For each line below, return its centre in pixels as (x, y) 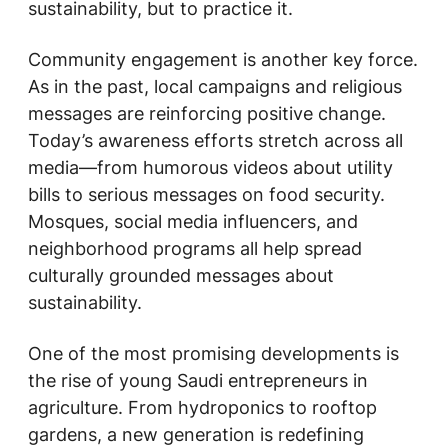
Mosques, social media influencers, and (193, 221)
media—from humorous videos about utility (210, 167)
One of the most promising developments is (213, 353)
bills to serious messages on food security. (206, 194)
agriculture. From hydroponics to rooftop (202, 407)
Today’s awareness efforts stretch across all (215, 140)
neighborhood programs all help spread (195, 248)
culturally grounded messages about (181, 275)
